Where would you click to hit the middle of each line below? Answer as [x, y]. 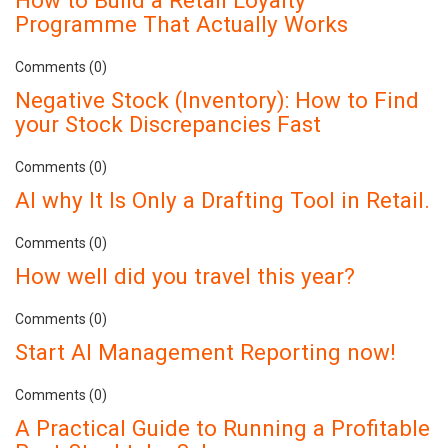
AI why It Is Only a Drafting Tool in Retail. [222, 199]
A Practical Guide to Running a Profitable [222, 427]
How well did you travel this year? [185, 275]
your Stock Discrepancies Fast [168, 123]
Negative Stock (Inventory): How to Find [217, 99]
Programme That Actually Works [181, 23]
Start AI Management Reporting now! [205, 351]
